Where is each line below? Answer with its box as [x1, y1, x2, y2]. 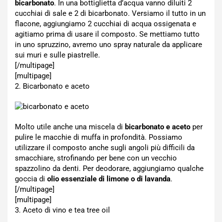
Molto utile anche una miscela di [15, 122, 125, 131]
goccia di [15, 174, 47, 183]
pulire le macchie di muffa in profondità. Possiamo [15, 133, 182, 142]
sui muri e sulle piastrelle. [15, 51, 100, 59]
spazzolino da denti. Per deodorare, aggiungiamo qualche [15, 164, 204, 173]
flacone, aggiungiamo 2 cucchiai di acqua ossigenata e [15, 19, 196, 28]
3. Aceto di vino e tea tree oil [15, 206, 110, 215]
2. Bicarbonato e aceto [15, 82, 90, 91]
